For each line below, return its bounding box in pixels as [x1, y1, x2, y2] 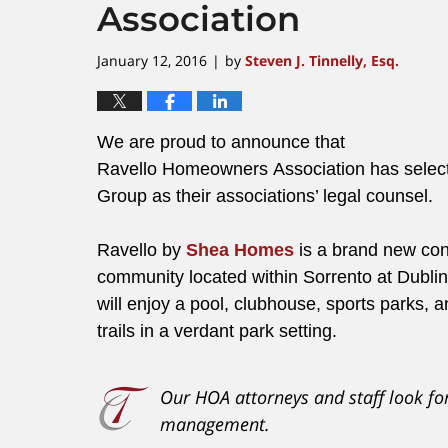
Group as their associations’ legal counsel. [97, 185, 433, 206]
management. [160, 411, 270, 436]
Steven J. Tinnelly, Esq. [245, 50, 399, 70]
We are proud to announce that [97, 131, 345, 152]
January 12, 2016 [97, 50, 207, 70]
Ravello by [97, 239, 186, 260]
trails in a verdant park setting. [97, 320, 337, 341]
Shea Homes [186, 239, 294, 260]
